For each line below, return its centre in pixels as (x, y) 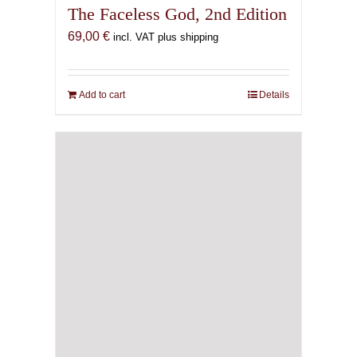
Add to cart (102, 95)
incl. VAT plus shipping (165, 37)
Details (275, 95)
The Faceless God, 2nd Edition (177, 14)
